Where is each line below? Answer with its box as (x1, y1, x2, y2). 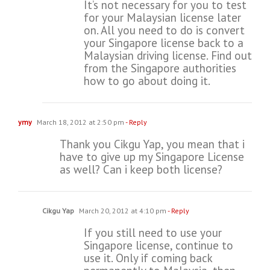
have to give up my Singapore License (60, 149, 244, 165)
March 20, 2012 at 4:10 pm (77, 206, 166, 216)
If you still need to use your (84, 225, 222, 240)
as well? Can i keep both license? (60, 162, 222, 177)
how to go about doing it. (84, 74, 210, 89)
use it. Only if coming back (84, 251, 212, 266)
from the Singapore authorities (84, 61, 236, 76)
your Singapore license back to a (84, 36, 243, 51)
